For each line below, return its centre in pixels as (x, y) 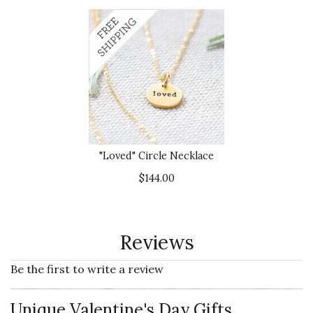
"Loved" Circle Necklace (156, 156)
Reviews (156, 242)
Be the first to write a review (87, 269)
